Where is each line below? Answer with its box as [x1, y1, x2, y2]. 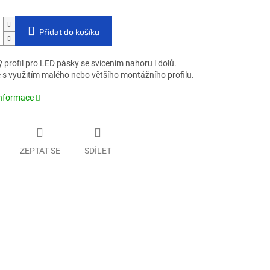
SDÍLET [84, 145, 111, 155]
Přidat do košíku [39, 27, 99, 37]
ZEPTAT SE [19, 145, 60, 155]
